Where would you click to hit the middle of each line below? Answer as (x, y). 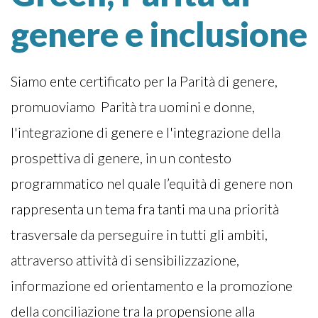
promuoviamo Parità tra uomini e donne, (133, 106)
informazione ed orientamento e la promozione (152, 285)
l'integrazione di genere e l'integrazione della (146, 132)
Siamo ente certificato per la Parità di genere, (144, 81)
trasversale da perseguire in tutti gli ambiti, (139, 234)
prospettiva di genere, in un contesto (121, 157)
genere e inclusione (159, 33)
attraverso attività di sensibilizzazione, (125, 259)
